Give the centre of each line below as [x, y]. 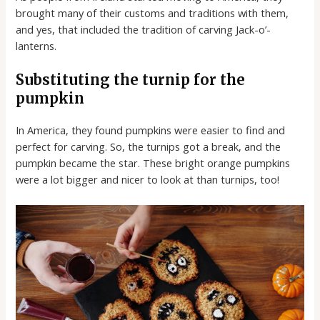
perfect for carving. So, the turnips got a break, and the [149, 147]
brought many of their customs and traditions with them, [152, 12]
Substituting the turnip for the [131, 80]
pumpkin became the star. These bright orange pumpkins [153, 163]
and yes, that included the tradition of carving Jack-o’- [144, 29]
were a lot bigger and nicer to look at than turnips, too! [148, 180]
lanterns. [36, 45]
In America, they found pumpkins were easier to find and [151, 130]
